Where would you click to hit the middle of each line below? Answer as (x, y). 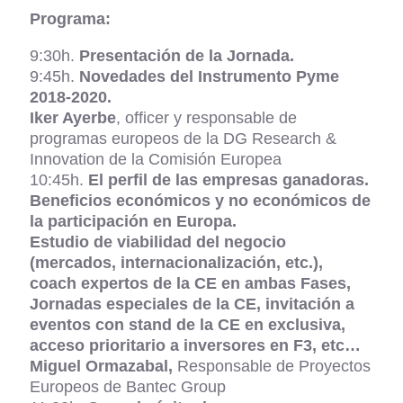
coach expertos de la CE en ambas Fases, (190, 284)
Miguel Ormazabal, (101, 367)
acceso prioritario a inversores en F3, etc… (195, 346)
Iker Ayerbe (73, 118)
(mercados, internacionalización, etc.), (176, 263)
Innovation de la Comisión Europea (156, 160)
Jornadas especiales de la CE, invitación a (192, 304)
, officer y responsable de (206, 118)
